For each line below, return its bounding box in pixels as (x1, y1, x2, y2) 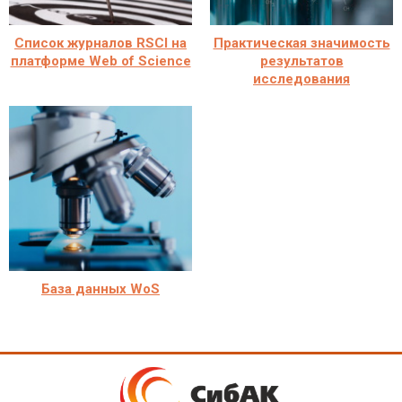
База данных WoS (41, 280, 160, 297)
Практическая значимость (213, 34, 390, 51)
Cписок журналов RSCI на (14, 34, 187, 51)
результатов (259, 52, 344, 69)
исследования (253, 70, 350, 87)
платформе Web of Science (10, 52, 191, 69)
